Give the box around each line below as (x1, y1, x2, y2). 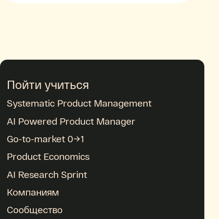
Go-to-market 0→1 (7, 133, 85, 145)
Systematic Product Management (7, 97, 152, 109)
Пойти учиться (7, 77, 89, 92)
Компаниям (7, 186, 60, 197)
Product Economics (7, 151, 90, 162)
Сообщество (7, 204, 63, 216)
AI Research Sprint (7, 168, 88, 180)
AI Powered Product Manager (7, 115, 136, 127)
